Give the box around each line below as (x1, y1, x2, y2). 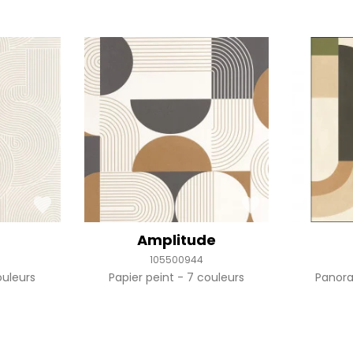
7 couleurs (183, 269, 244, 286)
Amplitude (136, 230, 216, 251)
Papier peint (108, 269, 177, 286)
